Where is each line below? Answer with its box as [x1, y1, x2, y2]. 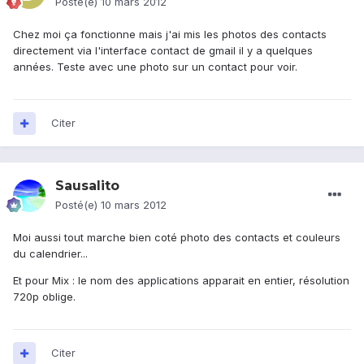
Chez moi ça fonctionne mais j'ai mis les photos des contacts [13, 28, 327, 41]
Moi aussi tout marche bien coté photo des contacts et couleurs [13, 231, 340, 245]
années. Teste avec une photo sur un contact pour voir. [13, 60, 297, 74]
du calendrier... [13, 247, 88, 261]
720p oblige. [13, 290, 76, 304]
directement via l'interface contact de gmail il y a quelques [13, 44, 313, 58]
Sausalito [55, 178, 119, 194]
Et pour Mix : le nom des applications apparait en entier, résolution [13, 274, 349, 288]
